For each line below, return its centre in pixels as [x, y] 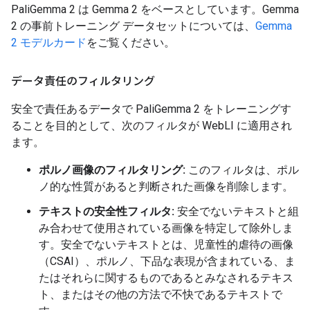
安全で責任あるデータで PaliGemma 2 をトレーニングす [151, 109]
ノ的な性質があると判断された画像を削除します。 [166, 186]
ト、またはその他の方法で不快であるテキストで [161, 294]
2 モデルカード [49, 43]
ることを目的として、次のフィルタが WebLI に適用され [152, 126]
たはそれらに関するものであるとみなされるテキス [166, 278]
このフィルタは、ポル [242, 170]
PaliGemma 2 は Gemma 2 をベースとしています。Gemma [155, 9]
